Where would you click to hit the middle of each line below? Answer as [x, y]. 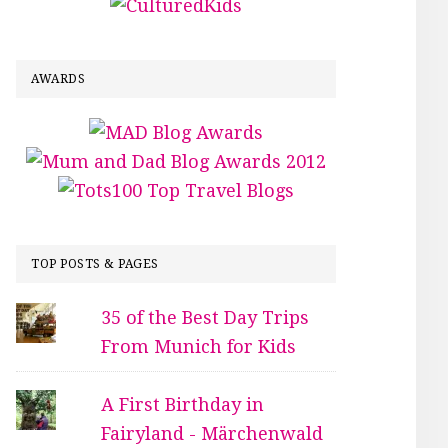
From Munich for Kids [199, 346]
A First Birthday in [183, 404]
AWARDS [58, 78]
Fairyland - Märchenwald [212, 433]
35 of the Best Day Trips [205, 317]
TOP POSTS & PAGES [95, 263]
